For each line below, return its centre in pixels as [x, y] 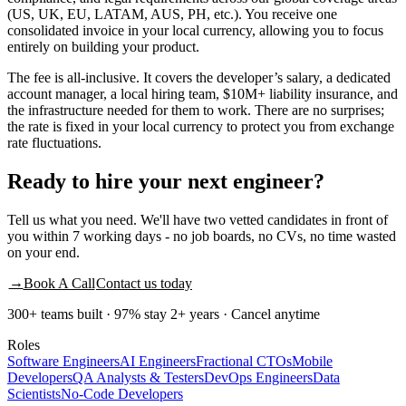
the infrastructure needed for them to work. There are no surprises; [196, 111]
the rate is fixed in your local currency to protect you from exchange [201, 127]
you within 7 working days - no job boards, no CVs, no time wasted [202, 237]
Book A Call [59, 284]
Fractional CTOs [244, 362]
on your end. [43, 253]
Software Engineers [63, 362]
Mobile [312, 362]
